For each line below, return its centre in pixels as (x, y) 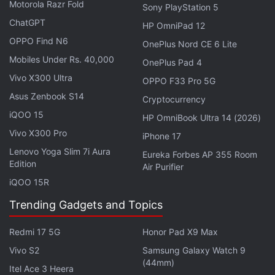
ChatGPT (27, 22)
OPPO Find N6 (39, 41)
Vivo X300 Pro (38, 133)
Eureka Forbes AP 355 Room (200, 154)
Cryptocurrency (174, 99)
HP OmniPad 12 (174, 25)
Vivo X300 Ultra (41, 78)
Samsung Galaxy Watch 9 (194, 250)
